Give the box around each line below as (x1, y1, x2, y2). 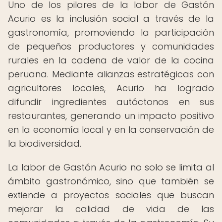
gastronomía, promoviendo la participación (8, 26, 214, 39)
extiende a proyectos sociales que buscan (8, 189, 214, 201)
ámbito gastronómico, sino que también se (8, 175, 214, 187)
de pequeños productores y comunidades (8, 40, 214, 53)
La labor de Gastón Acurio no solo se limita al (8, 161, 214, 173)
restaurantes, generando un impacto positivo (8, 110, 214, 122)
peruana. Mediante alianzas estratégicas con (8, 68, 214, 80)
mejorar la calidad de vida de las (8, 203, 214, 215)
